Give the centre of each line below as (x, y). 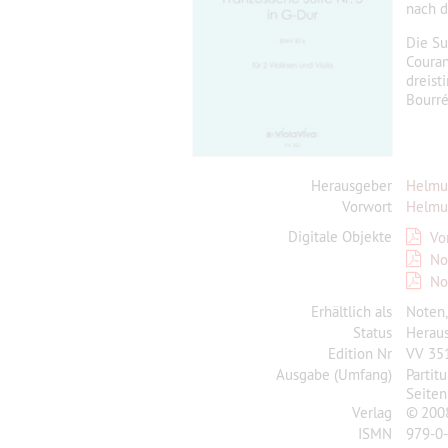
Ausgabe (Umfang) (334, 374)
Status (372, 332)
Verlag (372, 412)
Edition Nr (360, 353)
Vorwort (367, 206)
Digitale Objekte (340, 236)
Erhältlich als (351, 311)
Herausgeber (351, 185)
